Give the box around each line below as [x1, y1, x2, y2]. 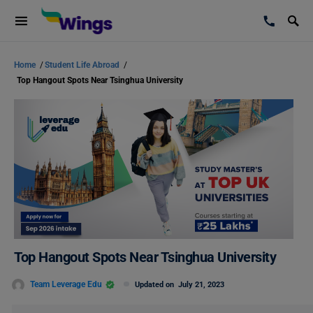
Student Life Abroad [45, 60, 122, 70]
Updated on [135, 280, 178, 289]
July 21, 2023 [178, 280, 224, 289]
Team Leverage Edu [30, 279, 102, 289]
